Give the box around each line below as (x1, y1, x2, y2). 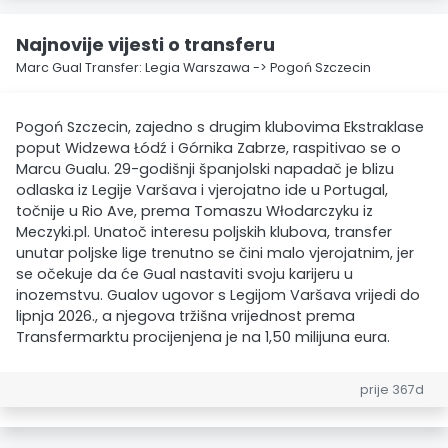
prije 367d (360, 381, 424, 398)
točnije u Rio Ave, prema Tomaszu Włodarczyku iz (16, 201, 373, 221)
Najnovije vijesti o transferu (16, 32, 275, 57)
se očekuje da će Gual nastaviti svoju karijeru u (16, 264, 353, 284)
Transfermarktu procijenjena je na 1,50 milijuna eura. (16, 327, 390, 347)
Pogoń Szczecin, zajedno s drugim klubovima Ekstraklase (16, 117, 424, 137)
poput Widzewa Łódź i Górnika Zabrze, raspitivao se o (16, 138, 401, 158)
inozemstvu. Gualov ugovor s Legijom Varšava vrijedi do (16, 285, 420, 305)
